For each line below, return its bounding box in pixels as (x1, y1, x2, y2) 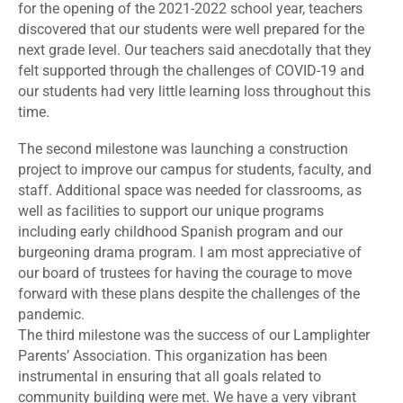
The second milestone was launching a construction (18, 140, 348, 158)
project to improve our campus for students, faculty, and (18, 161, 372, 179)
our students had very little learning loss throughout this (18, 83, 371, 101)
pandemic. (18, 306, 85, 324)
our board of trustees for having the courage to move (18, 264, 352, 282)
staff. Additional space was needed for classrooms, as (18, 182, 362, 200)
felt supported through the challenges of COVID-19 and (18, 62, 364, 80)
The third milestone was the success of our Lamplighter (18, 327, 370, 345)
